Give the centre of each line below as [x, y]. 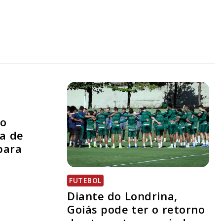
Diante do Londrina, [122, 196]
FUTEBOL [85, 181]
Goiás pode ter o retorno [136, 209]
